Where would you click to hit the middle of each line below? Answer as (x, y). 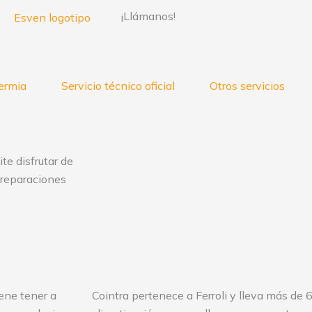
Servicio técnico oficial (118, 86)
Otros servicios (247, 86)
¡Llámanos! (148, 16)
